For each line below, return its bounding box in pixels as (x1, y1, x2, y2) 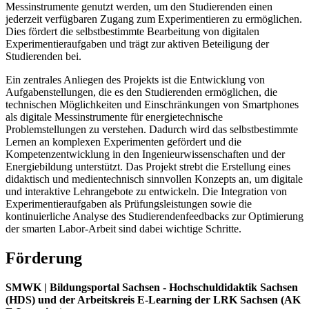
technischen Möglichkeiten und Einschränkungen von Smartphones (6, 99, 299, 111)
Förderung (6, 249, 82, 268)
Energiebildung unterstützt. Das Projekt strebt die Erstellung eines (6, 161, 290, 173)
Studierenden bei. (6, 50, 81, 63)
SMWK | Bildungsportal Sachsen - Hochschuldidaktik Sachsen (6, 281, 298, 294)
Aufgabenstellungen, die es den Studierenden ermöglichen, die (6, 86, 277, 99)
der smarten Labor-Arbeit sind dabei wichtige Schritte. (6, 223, 241, 235)
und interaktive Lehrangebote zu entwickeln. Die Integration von (6, 186, 287, 198)
